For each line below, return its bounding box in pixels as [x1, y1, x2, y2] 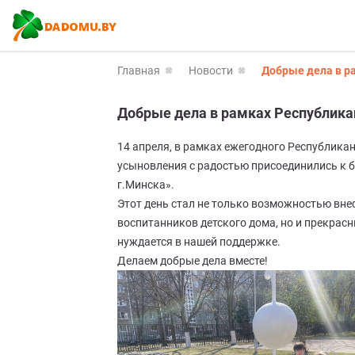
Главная [117, 64, 160, 77]
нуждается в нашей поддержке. [117, 235, 281, 248]
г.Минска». [117, 178, 174, 191]
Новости [189, 64, 233, 77]
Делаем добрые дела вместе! [117, 254, 268, 267]
